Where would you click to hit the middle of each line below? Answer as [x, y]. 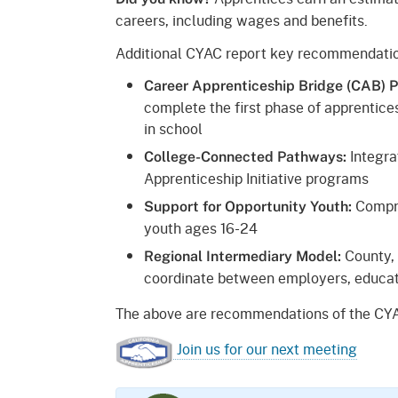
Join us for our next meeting [265, 348]
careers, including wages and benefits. [242, 20]
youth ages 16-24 [203, 228]
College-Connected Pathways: [245, 157]
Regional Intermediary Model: [243, 257]
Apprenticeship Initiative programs [258, 179]
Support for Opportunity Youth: [248, 207]
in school [175, 129]
